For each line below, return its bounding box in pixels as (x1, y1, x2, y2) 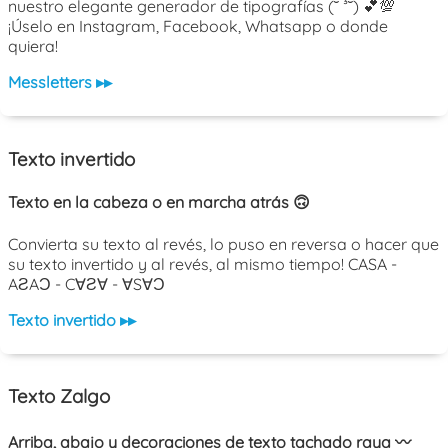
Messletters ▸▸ (8, 72, 112, 93)
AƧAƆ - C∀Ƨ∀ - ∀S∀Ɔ (8, 273, 165, 294)
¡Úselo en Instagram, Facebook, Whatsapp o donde (8, 16, 388, 37)
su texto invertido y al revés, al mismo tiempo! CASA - (8, 253, 397, 274)
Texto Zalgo (8, 384, 110, 409)
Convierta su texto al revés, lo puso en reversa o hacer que (8, 233, 439, 254)
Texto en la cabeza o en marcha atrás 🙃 (8, 192, 310, 213)
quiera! (8, 36, 58, 57)
